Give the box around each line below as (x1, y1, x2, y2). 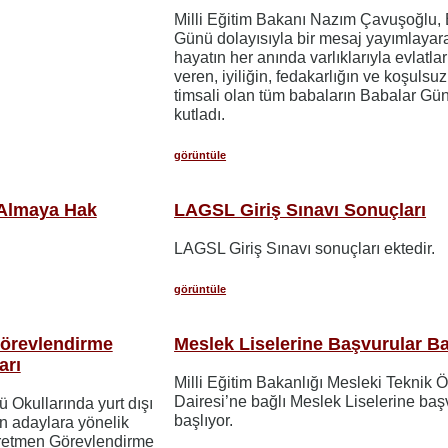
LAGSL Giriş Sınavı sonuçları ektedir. (174, 239, 436, 257)
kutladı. (174, 106, 226, 123)
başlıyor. (174, 411, 234, 429)
